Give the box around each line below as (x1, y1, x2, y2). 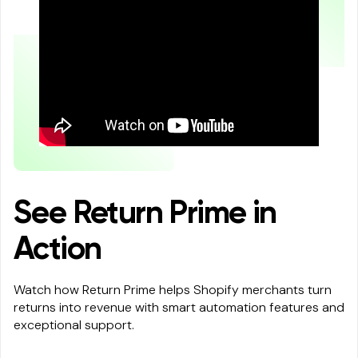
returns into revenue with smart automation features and (14, 299, 344, 316)
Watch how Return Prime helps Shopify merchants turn (14, 281, 332, 299)
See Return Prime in (14, 198, 276, 231)
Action (14, 234, 101, 267)
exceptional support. (14, 316, 134, 334)
